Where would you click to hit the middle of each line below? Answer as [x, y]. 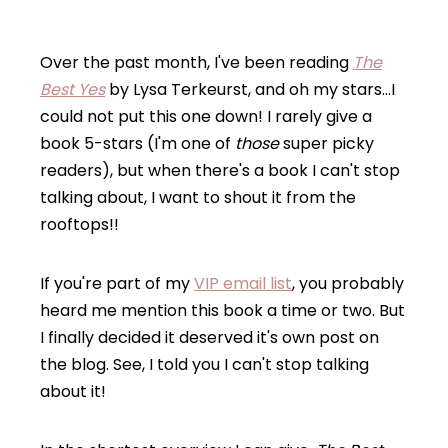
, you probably [348, 284]
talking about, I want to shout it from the [198, 198]
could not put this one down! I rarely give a [206, 117]
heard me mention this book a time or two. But [222, 311]
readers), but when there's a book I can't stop [220, 171]
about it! [73, 392]
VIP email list [243, 284]
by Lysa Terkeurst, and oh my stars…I [250, 90]
